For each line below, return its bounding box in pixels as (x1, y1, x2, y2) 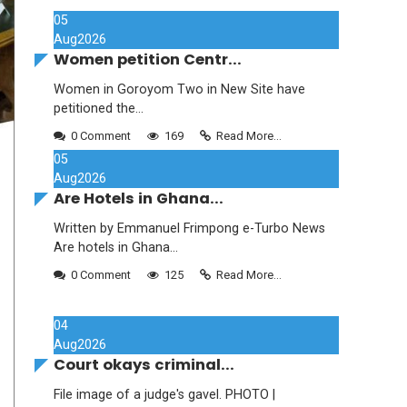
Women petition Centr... (54, 49, 242, 71)
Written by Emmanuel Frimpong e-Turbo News (54, 221, 325, 237)
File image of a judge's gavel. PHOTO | (54, 387, 275, 403)
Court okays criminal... (54, 354, 234, 376)
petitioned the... (54, 101, 144, 117)
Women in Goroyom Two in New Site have (54, 82, 305, 98)
